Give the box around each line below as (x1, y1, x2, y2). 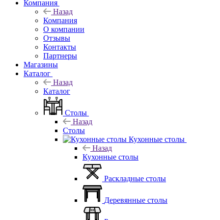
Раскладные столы (104, 174, 166, 183)
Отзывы (43, 33, 70, 42)
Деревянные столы (104, 195, 167, 204)
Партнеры (43, 51, 77, 60)
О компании (43, 25, 84, 33)
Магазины (24, 60, 58, 69)
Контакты (43, 42, 76, 51)
